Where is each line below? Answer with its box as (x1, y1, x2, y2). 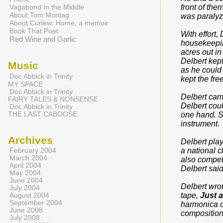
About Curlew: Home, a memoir (9, 19, 109, 27)
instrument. (180, 119, 220, 128)
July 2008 (9, 214, 40, 222)
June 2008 (9, 207, 43, 214)
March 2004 (9, 154, 47, 162)
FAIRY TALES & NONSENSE (8, 96, 98, 103)
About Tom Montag (9, 11, 69, 19)
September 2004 (9, 199, 62, 207)
